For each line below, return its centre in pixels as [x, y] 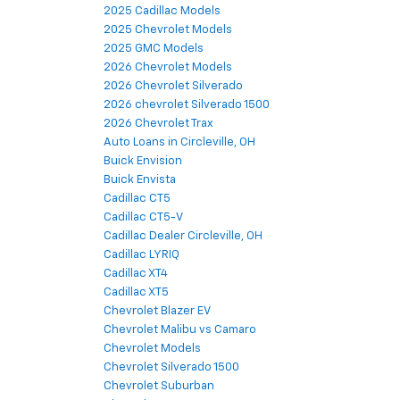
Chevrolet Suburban [159, 387]
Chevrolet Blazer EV [157, 312]
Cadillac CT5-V [143, 218]
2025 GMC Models [154, 49]
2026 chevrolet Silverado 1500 [187, 105]
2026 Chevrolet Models [168, 68]
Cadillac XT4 [136, 274]
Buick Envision [143, 162]
